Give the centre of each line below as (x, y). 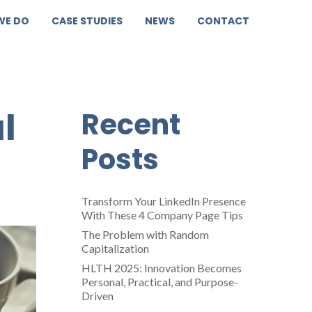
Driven (97, 295)
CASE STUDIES (87, 21)
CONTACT (223, 21)
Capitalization (115, 248)
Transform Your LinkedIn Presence (163, 201)
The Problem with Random (145, 234)
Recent (131, 124)
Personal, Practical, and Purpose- (159, 281)
